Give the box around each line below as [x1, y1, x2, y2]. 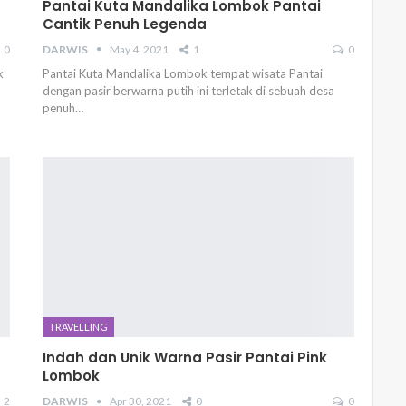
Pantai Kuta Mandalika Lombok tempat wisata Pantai [43, 65, 324, 81]
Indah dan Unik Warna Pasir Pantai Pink [43, 347, 328, 367]
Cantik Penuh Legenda [43, 14, 208, 34]
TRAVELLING [49, 320, 109, 333]
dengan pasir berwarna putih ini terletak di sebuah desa [43, 82, 335, 98]
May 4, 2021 [110, 42, 169, 56]
